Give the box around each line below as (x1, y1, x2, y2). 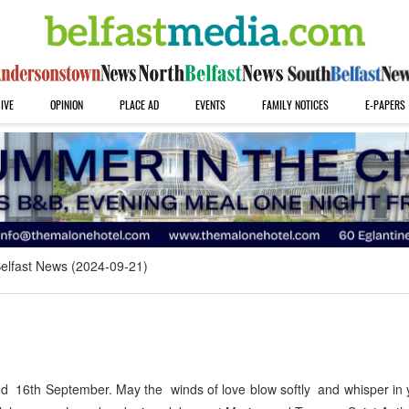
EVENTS (194, 97, 225, 112)
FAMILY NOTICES (261, 97, 329, 112)
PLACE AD (119, 97, 159, 112)
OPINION (49, 97, 83, 112)
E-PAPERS (364, 97, 405, 112)
